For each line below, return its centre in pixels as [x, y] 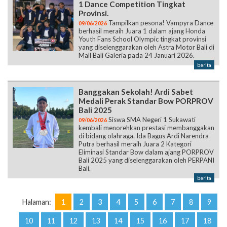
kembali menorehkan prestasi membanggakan [146, 128]
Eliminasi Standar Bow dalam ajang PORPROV [146, 152]
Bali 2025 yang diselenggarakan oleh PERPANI [146, 160]
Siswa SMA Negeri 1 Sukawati [151, 120]
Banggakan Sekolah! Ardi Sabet [136, 92]
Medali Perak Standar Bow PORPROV [146, 101]
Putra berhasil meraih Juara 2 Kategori [135, 144]
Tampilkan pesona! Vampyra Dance [160, 23]
